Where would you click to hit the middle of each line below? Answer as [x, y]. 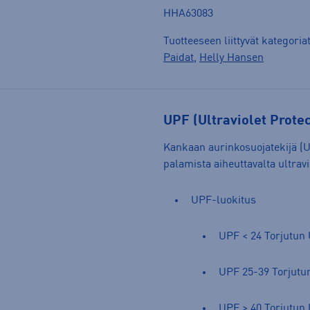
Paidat [179, 58]
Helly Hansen [231, 58]
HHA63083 [188, 13]
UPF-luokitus [224, 200]
